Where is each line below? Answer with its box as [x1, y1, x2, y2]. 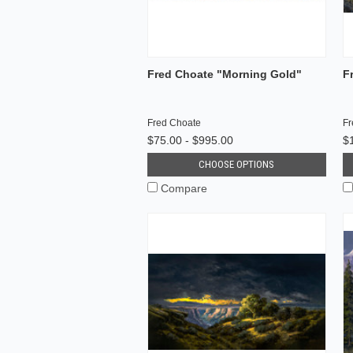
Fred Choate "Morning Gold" [147, 67, 302, 80]
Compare [161, 181, 207, 195]
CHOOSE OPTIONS [199, 158, 275, 170]
